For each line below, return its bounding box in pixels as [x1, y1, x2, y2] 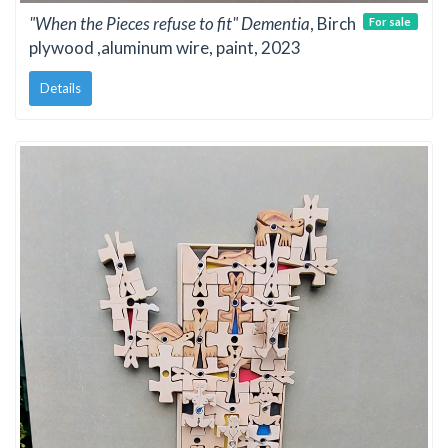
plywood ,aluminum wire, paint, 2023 [29, 37, 301, 59]
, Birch [310, 13, 356, 35]
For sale [369, 14, 412, 28]
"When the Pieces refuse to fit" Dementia [29, 13, 310, 35]
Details [40, 79, 81, 96]
